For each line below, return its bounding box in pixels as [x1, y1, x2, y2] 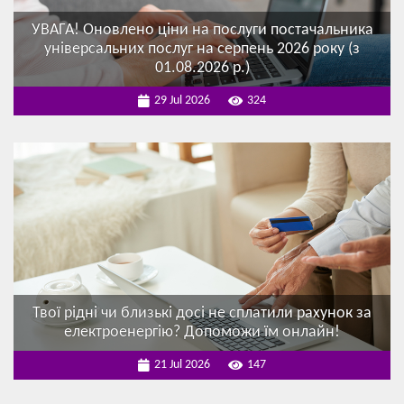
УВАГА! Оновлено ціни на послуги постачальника [31, 22, 373, 40]
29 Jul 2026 [154, 94, 210, 108]
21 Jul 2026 [154, 358, 210, 372]
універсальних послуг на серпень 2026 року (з [44, 41, 360, 59]
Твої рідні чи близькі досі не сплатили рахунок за [32, 305, 372, 323]
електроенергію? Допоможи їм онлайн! [64, 324, 340, 342]
